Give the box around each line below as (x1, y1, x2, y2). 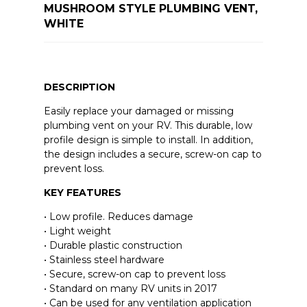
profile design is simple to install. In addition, (43, 133, 253, 146)
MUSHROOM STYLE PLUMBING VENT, (43, 1, 258, 15)
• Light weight (43, 224, 111, 237)
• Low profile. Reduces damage (43, 210, 193, 223)
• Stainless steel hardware (43, 253, 164, 266)
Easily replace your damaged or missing (43, 104, 234, 117)
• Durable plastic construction (43, 238, 182, 251)
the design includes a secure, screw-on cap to (43, 147, 262, 160)
